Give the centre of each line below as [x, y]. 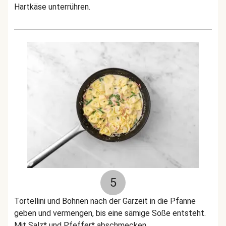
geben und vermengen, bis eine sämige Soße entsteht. [110, 213]
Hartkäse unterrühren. [52, 7]
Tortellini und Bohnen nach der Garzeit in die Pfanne [105, 201]
